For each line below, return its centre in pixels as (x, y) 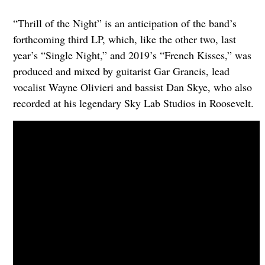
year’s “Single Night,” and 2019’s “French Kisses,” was (132, 55)
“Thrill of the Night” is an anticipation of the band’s (125, 23)
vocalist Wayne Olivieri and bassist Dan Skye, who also (132, 87)
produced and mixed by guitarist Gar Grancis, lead (121, 71)
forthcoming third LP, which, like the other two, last (124, 39)
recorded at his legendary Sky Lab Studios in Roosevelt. (133, 103)
